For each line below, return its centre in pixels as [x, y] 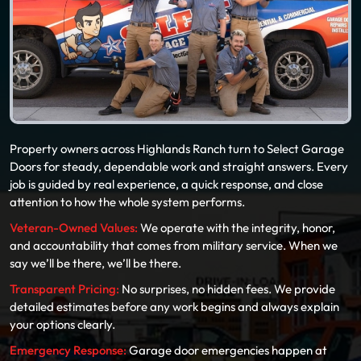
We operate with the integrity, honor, [237, 228]
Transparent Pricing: [64, 289]
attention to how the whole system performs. [127, 202]
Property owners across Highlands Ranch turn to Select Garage [177, 149]
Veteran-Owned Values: [74, 228]
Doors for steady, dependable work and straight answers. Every [179, 166]
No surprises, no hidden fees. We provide [227, 289]
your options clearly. [62, 324]
